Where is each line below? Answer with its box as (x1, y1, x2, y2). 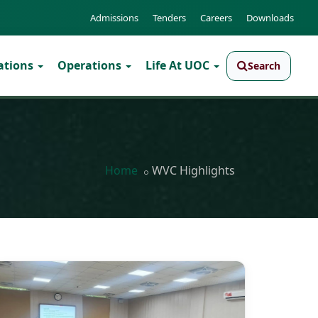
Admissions (90, 11, 138, 24)
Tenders (153, 11, 186, 24)
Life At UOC (145, 57, 212, 73)
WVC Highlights (152, 163, 235, 178)
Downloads (246, 11, 294, 24)
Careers (200, 11, 232, 24)
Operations (57, 57, 124, 73)
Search (247, 58, 280, 72)
